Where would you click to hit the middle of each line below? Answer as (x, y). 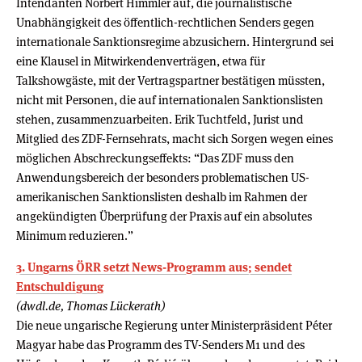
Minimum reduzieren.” (75, 235)
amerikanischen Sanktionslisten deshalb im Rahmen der (162, 196)
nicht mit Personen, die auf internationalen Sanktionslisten (170, 99)
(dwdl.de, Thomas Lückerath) (90, 305)
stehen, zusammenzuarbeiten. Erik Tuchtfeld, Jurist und (160, 119)
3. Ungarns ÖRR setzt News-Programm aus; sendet (154, 267)
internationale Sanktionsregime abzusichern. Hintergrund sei (175, 41)
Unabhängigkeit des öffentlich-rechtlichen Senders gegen (165, 22)
